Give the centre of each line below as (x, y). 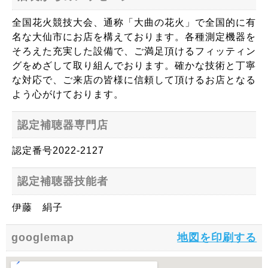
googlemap (42, 238)
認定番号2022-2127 (58, 151)
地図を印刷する (217, 238)
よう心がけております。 (68, 94)
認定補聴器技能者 (63, 181)
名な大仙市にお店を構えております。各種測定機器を (134, 36)
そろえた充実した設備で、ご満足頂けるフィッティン (134, 51)
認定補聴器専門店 (63, 125)
